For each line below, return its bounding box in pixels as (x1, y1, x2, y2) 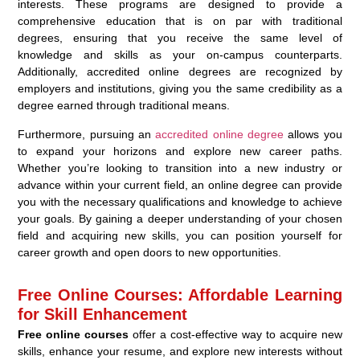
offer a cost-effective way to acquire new (129, 327, 342, 341)
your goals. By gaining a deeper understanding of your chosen (18, 211, 342, 225)
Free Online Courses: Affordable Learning (18, 285, 342, 304)
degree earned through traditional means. (18, 98, 231, 112)
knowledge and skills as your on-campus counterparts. (18, 47, 342, 61)
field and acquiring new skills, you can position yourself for (18, 228, 342, 242)
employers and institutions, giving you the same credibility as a (18, 81, 342, 95)
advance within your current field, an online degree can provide (18, 178, 342, 191)
